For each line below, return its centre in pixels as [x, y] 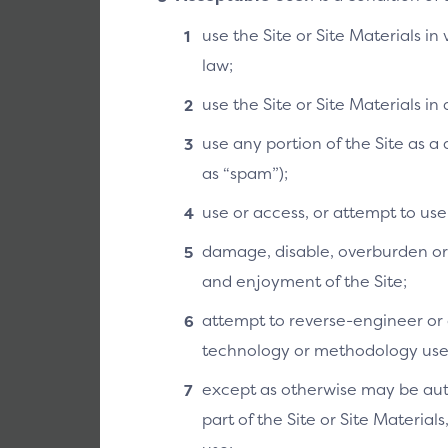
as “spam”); [245, 173]
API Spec [381, 112]
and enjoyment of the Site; [304, 281]
